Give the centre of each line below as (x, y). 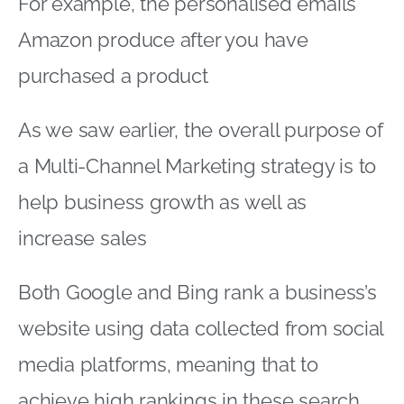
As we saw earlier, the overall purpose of (201, 129)
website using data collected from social (201, 328)
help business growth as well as (163, 202)
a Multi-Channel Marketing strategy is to (197, 165)
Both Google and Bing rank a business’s (197, 292)
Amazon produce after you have (163, 39)
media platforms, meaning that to (168, 364)
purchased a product (113, 75)
